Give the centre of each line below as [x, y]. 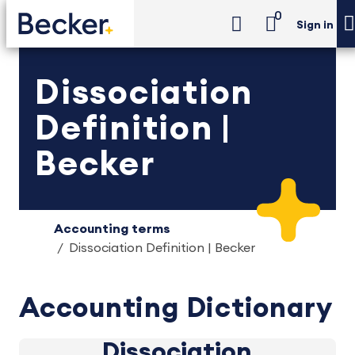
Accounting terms [112, 229]
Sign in [315, 26]
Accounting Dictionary [176, 309]
